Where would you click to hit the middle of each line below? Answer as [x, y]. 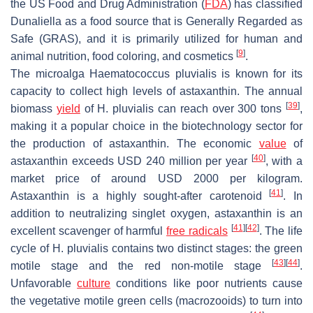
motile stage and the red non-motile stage [141, 265]
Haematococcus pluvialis [153, 73]
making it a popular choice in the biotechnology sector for [156, 126]
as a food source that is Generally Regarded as [182, 21]
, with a [284, 161]
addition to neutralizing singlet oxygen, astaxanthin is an [156, 213]
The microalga [50, 73]
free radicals [197, 231]
